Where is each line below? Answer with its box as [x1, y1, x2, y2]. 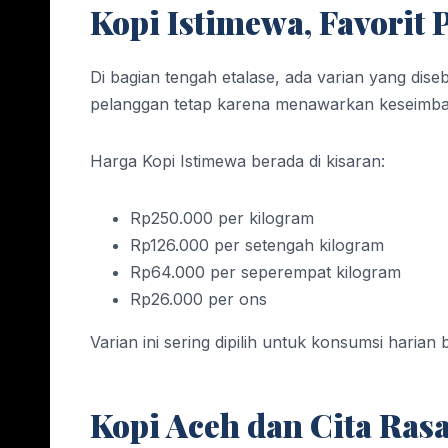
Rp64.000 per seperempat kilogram [130, 262, 401, 283]
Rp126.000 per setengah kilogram [130, 235, 384, 256]
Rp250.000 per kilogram [130, 208, 314, 229]
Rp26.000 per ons [130, 289, 267, 310]
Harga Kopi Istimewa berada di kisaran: [90, 151, 385, 172]
